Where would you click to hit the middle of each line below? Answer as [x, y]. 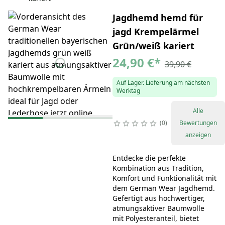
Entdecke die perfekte [149, 158]
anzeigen [198, 135]
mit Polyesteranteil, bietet [155, 218]
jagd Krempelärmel [155, 32]
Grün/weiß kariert [153, 46]
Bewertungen [198, 123]
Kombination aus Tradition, [158, 168]
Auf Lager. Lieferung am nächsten [163, 83]
